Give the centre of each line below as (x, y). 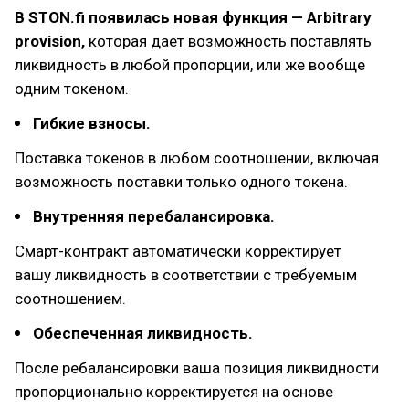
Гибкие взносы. (92, 123)
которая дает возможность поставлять (228, 41)
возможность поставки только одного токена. (181, 182)
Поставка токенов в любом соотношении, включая (197, 158)
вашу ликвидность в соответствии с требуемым (186, 275)
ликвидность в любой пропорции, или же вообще (190, 65)
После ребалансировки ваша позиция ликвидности (197, 368)
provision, (50, 41)
